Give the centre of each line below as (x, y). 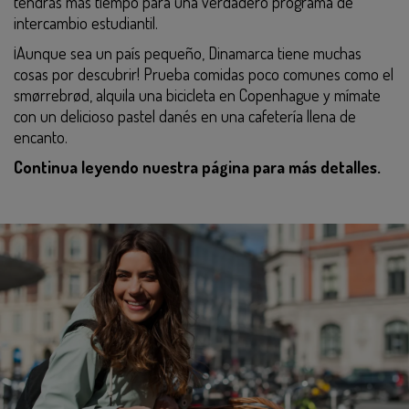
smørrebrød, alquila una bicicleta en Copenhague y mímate (197, 95)
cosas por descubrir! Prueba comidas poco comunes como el (204, 74)
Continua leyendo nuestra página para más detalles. (197, 167)
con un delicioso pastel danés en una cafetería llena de (185, 116)
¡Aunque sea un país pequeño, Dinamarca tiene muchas (188, 53)
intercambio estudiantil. (86, 23)
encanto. (41, 137)
